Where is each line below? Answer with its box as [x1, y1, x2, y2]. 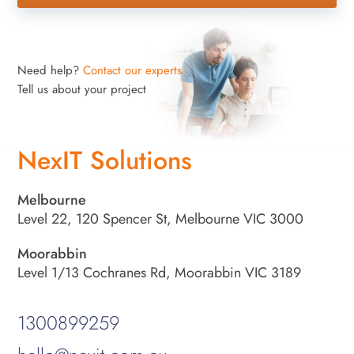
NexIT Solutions [17, 142, 193, 179]
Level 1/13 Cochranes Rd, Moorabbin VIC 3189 [17, 262, 302, 284]
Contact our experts [83, 62, 183, 80]
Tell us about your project [17, 81, 147, 99]
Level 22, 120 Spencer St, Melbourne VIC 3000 [17, 209, 304, 230]
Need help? [17, 62, 84, 80]
